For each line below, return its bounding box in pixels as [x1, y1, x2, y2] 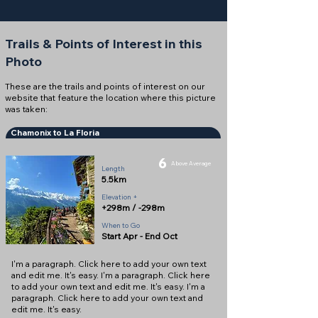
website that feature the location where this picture [5, 92, 216, 103]
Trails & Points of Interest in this [5, 35, 202, 52]
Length [102, 164, 125, 173]
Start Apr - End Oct [102, 231, 177, 241]
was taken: [5, 104, 48, 114]
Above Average [171, 160, 211, 167]
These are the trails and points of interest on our [5, 81, 205, 92]
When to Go [102, 221, 140, 230]
